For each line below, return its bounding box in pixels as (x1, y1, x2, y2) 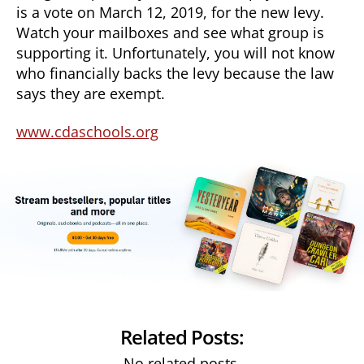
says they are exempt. (16, 83, 165, 103)
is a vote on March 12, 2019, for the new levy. (16, 2, 324, 22)
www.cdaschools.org (16, 122, 158, 142)
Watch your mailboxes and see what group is (16, 22, 324, 42)
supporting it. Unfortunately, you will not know (16, 42, 335, 63)
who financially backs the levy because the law (16, 63, 334, 83)
